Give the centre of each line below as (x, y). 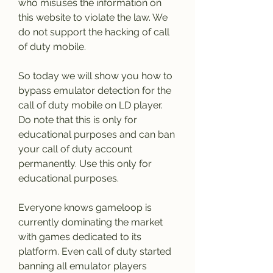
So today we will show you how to (95, 76)
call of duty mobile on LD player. (90, 105)
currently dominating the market (90, 222)
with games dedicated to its (80, 237)
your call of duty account (75, 149)
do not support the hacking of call (94, 32)
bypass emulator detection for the (95, 90)
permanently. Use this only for (85, 164)
